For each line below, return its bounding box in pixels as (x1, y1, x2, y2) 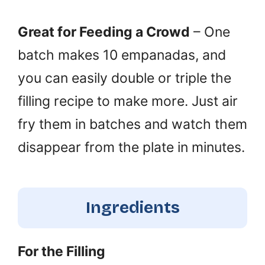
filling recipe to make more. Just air (18, 93, 238, 109)
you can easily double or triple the (18, 70, 231, 86)
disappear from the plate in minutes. (18, 139, 245, 156)
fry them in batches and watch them (18, 116, 247, 132)
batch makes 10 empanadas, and (18, 47, 226, 63)
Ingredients (85, 198, 180, 218)
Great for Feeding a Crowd (18, 24, 190, 40)
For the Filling (18, 243, 105, 260)
